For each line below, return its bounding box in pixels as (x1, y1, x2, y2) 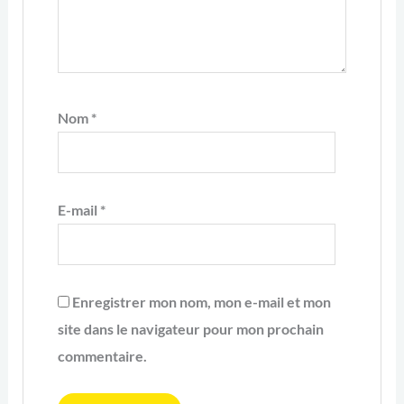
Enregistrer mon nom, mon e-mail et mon (72, 293, 331, 311)
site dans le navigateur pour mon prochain (58, 320, 324, 338)
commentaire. (58, 347, 147, 365)
